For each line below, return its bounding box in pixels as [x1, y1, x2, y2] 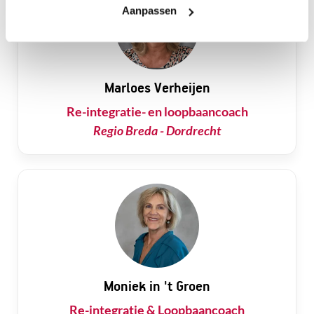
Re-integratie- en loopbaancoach [66, 104, 248, 119]
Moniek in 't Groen [104, 277, 210, 294]
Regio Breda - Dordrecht [93, 123, 221, 138]
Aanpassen [121, 4, 177, 17]
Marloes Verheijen [104, 78, 210, 96]
